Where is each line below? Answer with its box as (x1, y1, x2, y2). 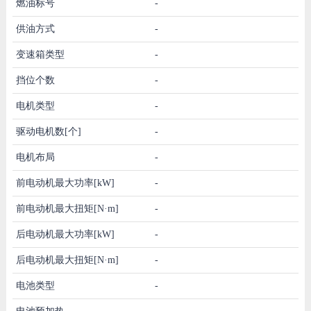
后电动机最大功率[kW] (15, 228, 115, 239)
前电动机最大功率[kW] (15, 177, 115, 188)
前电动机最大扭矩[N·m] (15, 203, 119, 214)
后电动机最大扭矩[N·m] (15, 254, 119, 265)
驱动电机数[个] (15, 126, 81, 137)
